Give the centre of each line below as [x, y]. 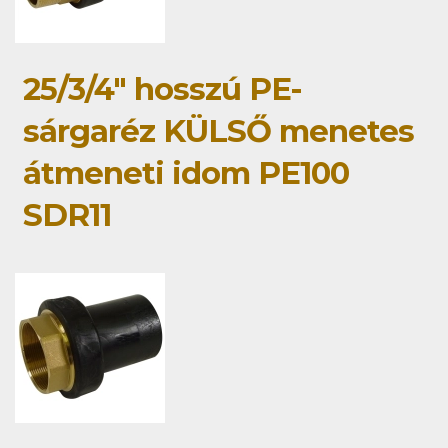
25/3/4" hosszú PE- [162, 88]
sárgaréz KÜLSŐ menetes [218, 130]
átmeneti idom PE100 [186, 172]
